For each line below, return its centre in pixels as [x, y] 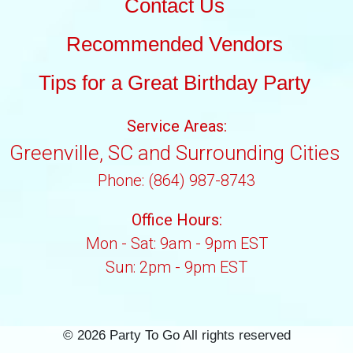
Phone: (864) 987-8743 [176, 181]
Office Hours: [176, 220]
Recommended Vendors [175, 45]
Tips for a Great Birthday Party [175, 83]
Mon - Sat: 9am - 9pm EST [176, 244]
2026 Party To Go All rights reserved [184, 335]
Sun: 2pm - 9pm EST [176, 268]
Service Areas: [176, 126]
